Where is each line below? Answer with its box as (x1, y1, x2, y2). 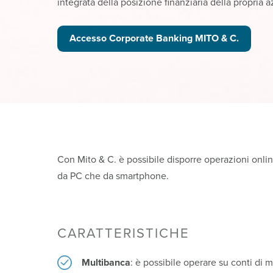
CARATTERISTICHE (57, 225, 190, 241)
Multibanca (82, 256, 131, 269)
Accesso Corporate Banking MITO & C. (69, 32, 239, 45)
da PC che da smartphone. (57, 169, 169, 182)
